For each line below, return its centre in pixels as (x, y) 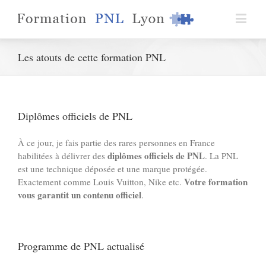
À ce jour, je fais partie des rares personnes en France (116, 142)
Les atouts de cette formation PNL (92, 57)
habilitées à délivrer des (63, 155)
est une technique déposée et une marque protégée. (113, 168)
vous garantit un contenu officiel (80, 194)
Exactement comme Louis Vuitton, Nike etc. (101, 181)
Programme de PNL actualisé (81, 246)
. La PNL (221, 155)
